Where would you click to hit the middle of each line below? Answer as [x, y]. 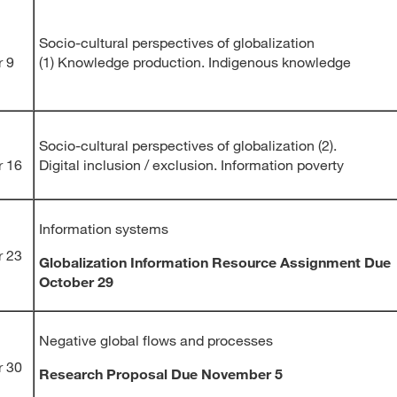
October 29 [76, 281]
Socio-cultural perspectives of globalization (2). [188, 145]
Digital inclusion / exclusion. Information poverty [191, 164]
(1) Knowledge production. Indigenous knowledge [195, 62]
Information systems [104, 228]
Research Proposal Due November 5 [161, 374]
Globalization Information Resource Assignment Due [215, 262]
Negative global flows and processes [156, 340]
